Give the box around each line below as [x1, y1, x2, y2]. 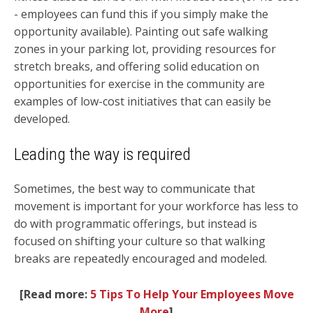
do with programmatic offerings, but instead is [14, 216, 257, 232]
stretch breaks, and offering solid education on [14, 58, 259, 74]
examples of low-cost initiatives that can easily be [14, 93, 271, 109]
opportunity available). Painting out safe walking [14, 23, 268, 39]
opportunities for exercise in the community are [14, 75, 265, 92]
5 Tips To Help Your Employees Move [89, 286, 294, 302]
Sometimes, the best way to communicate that [14, 181, 255, 197]
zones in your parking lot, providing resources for [14, 41, 276, 57]
